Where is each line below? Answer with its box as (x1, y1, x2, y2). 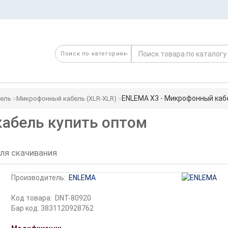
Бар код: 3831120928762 (11, 204, 94, 212)
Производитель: (11, 174, 66, 182)
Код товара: (11, 194, 52, 202)
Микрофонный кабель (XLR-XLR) (16, 95, 117, 102)
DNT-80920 (55, 194, 92, 202)
